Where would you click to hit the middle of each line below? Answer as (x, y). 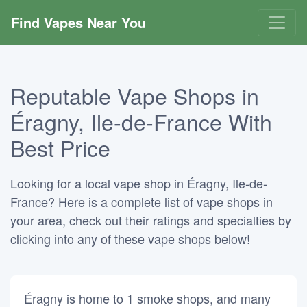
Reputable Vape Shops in (135, 95)
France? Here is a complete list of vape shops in (142, 201)
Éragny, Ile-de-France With (141, 121)
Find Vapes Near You (78, 22)
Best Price (60, 147)
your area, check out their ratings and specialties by (151, 220)
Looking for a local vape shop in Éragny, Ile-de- (139, 183)
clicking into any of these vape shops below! (130, 238)
